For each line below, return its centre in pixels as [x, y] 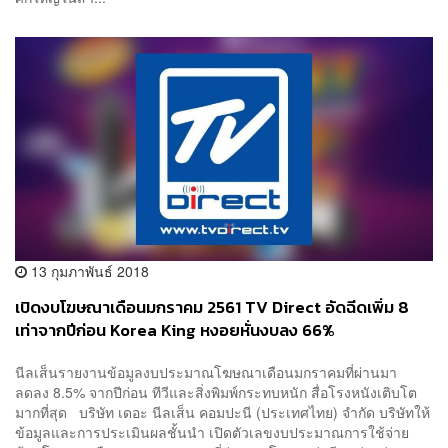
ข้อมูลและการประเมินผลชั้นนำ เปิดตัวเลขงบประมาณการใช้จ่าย [212, 431]
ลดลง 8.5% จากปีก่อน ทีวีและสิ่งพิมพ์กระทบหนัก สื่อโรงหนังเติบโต [216, 391]
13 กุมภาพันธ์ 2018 [88, 271]
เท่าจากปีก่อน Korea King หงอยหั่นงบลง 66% [175, 331]
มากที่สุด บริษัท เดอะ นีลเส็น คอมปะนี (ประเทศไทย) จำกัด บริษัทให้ [222, 411]
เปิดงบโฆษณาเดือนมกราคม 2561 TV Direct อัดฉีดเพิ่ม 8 [212, 308]
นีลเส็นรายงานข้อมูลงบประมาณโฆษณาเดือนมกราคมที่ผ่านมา [206, 371]
